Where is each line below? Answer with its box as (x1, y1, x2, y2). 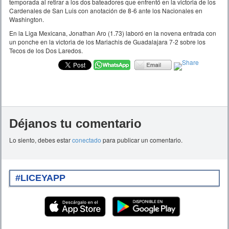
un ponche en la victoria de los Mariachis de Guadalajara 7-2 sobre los (9, 37, 205, 46)
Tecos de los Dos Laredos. (9, 45, 83, 55)
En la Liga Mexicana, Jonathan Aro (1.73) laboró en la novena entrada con (9, 28, 216, 37)
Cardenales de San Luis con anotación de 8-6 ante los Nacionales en (9, 6, 202, 15)
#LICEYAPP (15, 172, 65, 183)
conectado (72, 135, 101, 144)
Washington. (9, 14, 44, 24)
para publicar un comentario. (101, 135, 182, 144)
